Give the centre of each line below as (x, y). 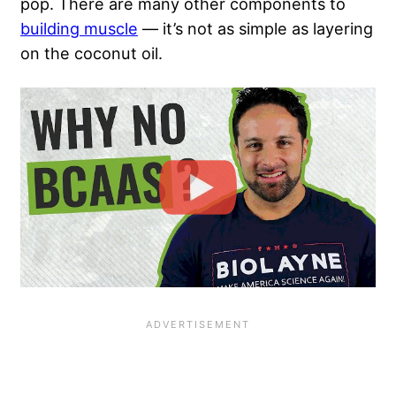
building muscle (79, 29)
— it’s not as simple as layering (255, 29)
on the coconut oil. (91, 53)
